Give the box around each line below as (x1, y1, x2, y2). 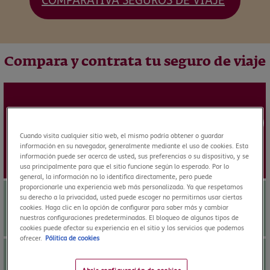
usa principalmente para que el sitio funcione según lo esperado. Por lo (20, 163, 230, 171)
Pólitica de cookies (45, 234, 100, 243)
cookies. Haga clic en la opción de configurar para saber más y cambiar (20, 204, 229, 212)
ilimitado (216, 215, 257, 227)
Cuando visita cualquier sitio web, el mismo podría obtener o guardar (20, 132, 224, 140)
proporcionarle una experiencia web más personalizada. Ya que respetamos (20, 183, 243, 192)
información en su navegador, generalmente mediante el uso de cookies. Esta (20, 142, 249, 151)
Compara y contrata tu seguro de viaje (4, 55, 266, 69)
